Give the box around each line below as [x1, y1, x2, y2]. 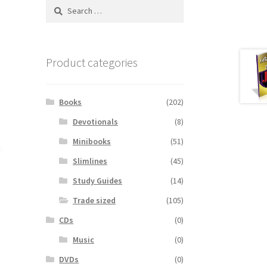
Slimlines [72, 156, 107, 166]
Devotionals [72, 116, 118, 127]
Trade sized [72, 195, 116, 206]
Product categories [45, 55, 138, 70]
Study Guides [72, 175, 122, 186]
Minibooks [72, 136, 111, 147]
